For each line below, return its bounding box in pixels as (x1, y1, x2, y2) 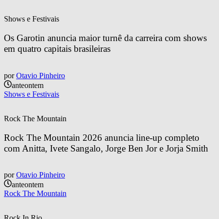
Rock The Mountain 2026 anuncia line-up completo (4, 132, 202, 143)
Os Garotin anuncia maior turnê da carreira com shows (4, 33, 209, 44)
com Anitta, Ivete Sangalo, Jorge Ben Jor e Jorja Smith (4, 143, 208, 153)
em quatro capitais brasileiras (4, 44, 110, 54)
